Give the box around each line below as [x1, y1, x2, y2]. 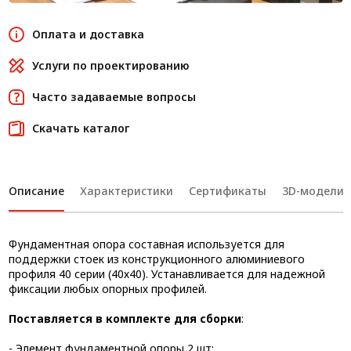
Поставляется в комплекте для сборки [8, 311, 241, 326]
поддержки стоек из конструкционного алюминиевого [8, 251, 305, 266]
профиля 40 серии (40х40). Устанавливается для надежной [8, 266, 325, 281]
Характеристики [79, 183, 173, 198]
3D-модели [281, 183, 344, 198]
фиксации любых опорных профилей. [8, 281, 207, 296]
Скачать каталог [31, 121, 129, 136]
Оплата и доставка [31, 27, 144, 42]
